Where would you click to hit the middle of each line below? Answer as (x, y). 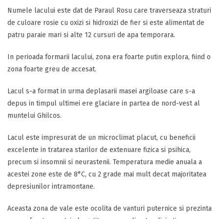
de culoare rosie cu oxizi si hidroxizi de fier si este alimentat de (106, 23)
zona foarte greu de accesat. (52, 69)
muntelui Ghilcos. (34, 116)
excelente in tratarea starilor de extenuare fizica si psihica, (99, 150)
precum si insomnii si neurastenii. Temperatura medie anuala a (105, 162)
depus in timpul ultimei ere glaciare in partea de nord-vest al (104, 103)
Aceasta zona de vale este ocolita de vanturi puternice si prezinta (109, 208)
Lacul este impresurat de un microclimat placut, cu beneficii (101, 138)
